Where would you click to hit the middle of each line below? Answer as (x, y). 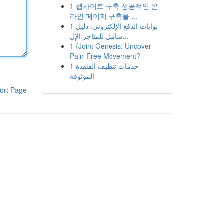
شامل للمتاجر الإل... (126, 36)
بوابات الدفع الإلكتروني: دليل (116, 26)
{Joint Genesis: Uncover (113, 46)
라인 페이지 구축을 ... (103, 16)
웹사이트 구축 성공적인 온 (117, 6)
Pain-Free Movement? (105, 56)
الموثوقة (82, 76)
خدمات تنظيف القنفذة (107, 66)
